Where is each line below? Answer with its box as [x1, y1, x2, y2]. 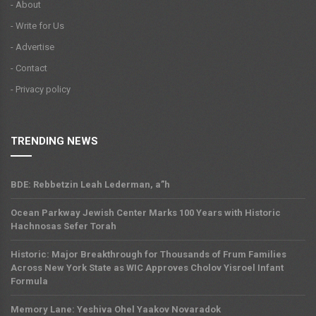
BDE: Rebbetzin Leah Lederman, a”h [11, 179, 170, 190]
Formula [11, 276, 48, 287]
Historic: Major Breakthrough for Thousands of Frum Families [11, 249, 286, 260]
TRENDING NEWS [11, 135, 98, 148]
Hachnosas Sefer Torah [11, 221, 116, 232]
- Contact [11, 63, 47, 74]
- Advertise [11, 42, 54, 53]
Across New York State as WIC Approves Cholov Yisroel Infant [11, 262, 284, 274]
